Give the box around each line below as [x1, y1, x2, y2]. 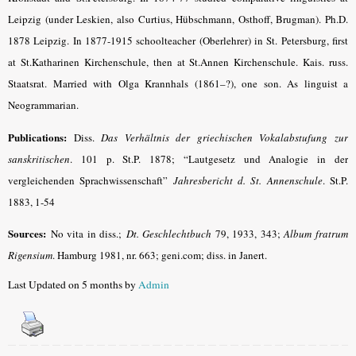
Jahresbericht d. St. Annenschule [172, 172, 323, 188]
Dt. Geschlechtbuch [126, 226, 212, 242]
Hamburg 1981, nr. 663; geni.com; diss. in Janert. [55, 248, 267, 263]
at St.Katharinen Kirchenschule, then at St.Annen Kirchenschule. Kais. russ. [8, 55, 348, 70]
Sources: [8, 226, 46, 242]
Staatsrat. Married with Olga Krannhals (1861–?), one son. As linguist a [8, 76, 348, 91]
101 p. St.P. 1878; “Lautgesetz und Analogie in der [72, 151, 348, 166]
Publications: [8, 129, 67, 145]
